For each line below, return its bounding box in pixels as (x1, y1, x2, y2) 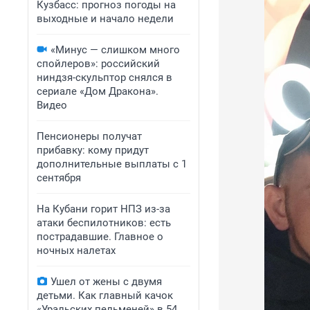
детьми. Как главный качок (37, 289, 173, 302)
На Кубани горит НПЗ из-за (37, 203, 170, 215)
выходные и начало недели (37, 12, 174, 25)
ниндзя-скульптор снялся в (37, 71, 172, 84)
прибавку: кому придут (37, 144, 149, 156)
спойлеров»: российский (37, 57, 160, 70)
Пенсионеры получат (37, 130, 142, 143)
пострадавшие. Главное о (37, 230, 163, 243)
